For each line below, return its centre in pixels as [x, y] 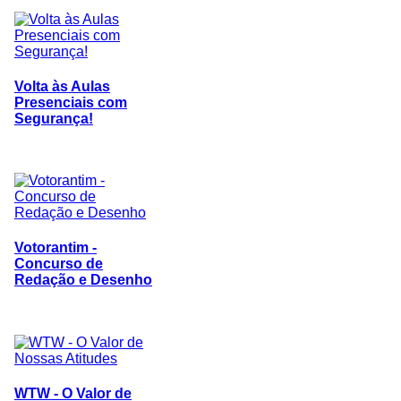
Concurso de [59, 264]
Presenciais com [71, 102]
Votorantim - [55, 248]
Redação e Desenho [83, 280]
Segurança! [54, 118]
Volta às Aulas [62, 86]
